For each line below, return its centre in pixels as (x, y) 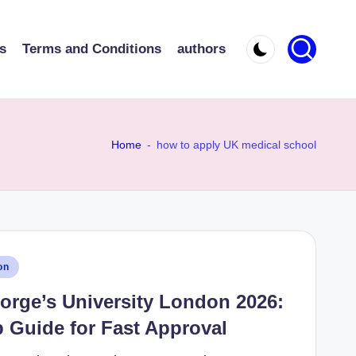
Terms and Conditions (92, 49)
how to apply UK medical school (236, 144)
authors (201, 49)
